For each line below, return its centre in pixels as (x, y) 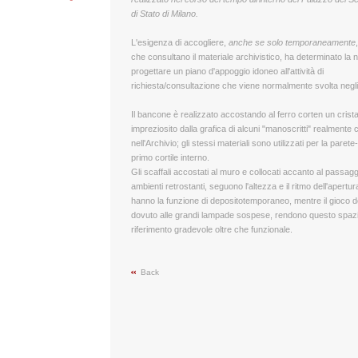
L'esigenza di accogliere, (180, 42)
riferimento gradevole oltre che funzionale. (212, 229)
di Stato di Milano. (165, 14)
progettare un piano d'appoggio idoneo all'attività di (227, 71)
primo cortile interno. (170, 157)
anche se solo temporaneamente (292, 42)
